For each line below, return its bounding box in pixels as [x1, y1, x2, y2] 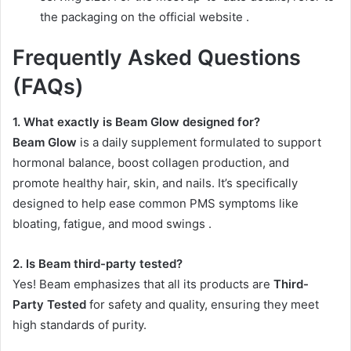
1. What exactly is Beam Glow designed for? [13, 114, 260, 129]
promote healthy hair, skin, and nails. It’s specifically [13, 175, 298, 190]
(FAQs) [13, 74, 84, 100]
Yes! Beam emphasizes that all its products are [13, 276, 273, 291]
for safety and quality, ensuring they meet [86, 296, 319, 312]
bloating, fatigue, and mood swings [13, 215, 208, 231]
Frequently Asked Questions [13, 45, 301, 71]
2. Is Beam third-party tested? [13, 255, 183, 271]
